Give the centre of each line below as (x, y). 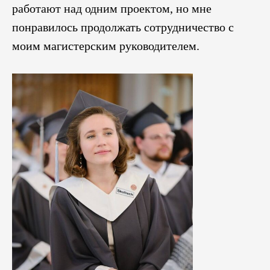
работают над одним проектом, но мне (112, 8)
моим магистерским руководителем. (106, 46)
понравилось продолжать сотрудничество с (123, 27)
